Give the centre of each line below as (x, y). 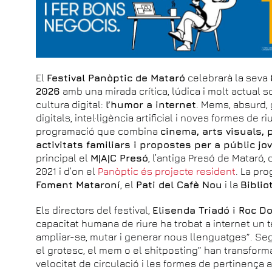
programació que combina (98, 131)
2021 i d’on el (67, 171)
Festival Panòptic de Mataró (116, 77)
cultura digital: (71, 104)
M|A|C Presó (120, 158)
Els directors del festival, (94, 210)
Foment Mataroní (78, 184)
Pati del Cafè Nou (179, 184)
